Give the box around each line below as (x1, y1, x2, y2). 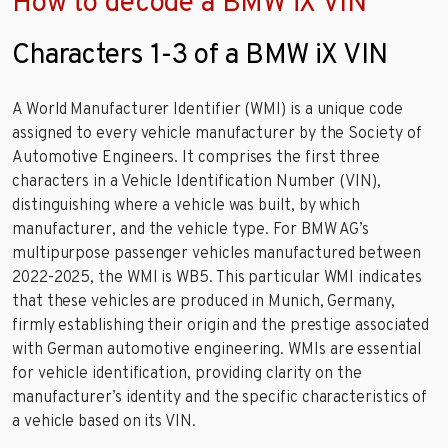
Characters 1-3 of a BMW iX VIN (12, 37, 388, 74)
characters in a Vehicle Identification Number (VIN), (12, 171, 381, 192)
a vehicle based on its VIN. (12, 411, 196, 432)
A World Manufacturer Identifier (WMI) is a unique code (12, 99, 403, 120)
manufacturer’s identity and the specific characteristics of (12, 387, 428, 408)
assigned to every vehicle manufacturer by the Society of (12, 123, 422, 144)
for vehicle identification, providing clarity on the (12, 363, 362, 384)
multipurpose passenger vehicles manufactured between (12, 243, 421, 264)
